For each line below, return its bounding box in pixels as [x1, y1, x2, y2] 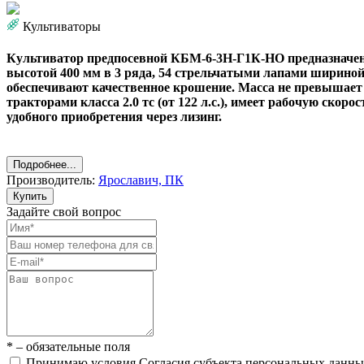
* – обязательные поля [6, 340, 130, 354]
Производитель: [6, 173, 98, 188]
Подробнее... [13, 158, 76, 171]
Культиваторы [23, 19, 101, 33]
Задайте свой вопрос [6, 205, 121, 219]
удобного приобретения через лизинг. [6, 110, 222, 124]
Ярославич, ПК [98, 173, 184, 188]
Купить [13, 190, 47, 203]
